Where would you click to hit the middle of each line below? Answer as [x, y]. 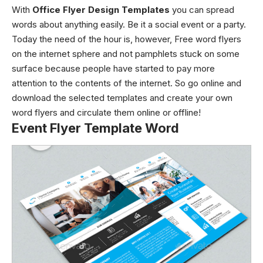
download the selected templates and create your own [122, 98]
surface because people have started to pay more [113, 68]
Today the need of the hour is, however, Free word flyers [127, 39]
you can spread [202, 10]
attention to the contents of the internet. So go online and [127, 83]
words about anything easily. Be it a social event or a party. [129, 24]
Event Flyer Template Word [95, 128]
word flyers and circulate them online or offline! [106, 112]
